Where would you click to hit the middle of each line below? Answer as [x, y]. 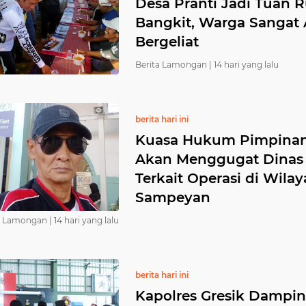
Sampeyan [173, 197]
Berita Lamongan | [173, 65]
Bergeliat [167, 42]
